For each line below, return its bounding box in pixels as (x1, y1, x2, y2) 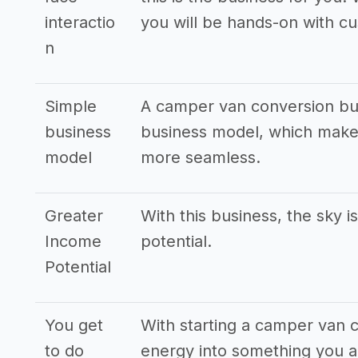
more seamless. (141, 148, 261, 167)
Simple (45, 97, 97, 116)
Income (45, 232, 101, 251)
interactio (45, 13, 115, 32)
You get (45, 316, 103, 335)
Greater (45, 206, 103, 225)
